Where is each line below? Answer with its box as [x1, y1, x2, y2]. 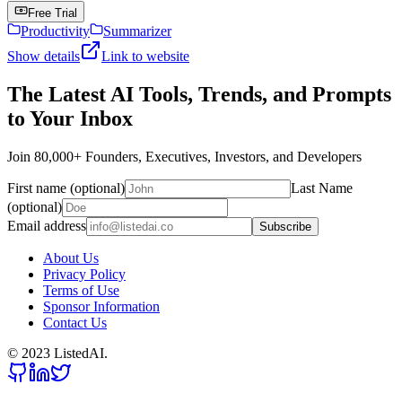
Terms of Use [43, 282, 119, 298]
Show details [7, 48, 80, 64]
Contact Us [43, 314, 107, 330]
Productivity [21, 22, 90, 39]
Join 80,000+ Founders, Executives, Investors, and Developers [7, 148, 362, 164]
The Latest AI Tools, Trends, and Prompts [7, 82, 391, 106]
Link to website [101, 48, 189, 64]
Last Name [291, 179, 353, 196]
